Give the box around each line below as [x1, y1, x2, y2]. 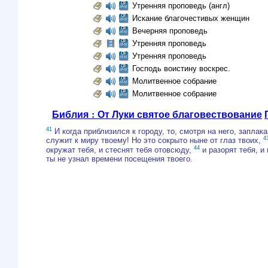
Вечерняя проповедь [132, 26, 208, 35]
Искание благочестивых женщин [132, 14, 249, 23]
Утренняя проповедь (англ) [132, 1, 230, 10]
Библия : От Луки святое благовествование [52, 107, 262, 121]
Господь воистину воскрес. [132, 64, 230, 73]
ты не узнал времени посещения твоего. [46, 154, 193, 163]
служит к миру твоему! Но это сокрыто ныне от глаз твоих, [46, 136, 263, 145]
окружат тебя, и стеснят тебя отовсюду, [46, 145, 194, 154]
